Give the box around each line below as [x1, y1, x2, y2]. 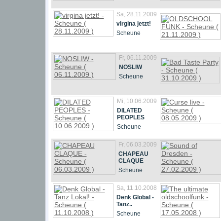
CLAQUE [118, 157, 144, 164]
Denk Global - [116, 194, 154, 201]
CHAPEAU [118, 150, 148, 157]
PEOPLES [116, 114, 145, 121]
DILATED [116, 107, 142, 114]
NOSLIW [118, 64, 142, 71]
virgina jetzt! [116, 20, 151, 27]
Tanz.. [116, 201, 132, 208]
